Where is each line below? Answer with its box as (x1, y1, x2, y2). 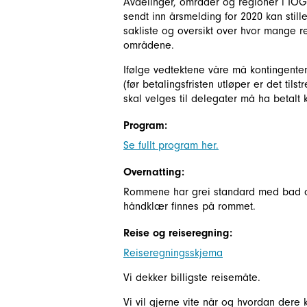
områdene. (123, 39, 177, 51)
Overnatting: (123, 166, 184, 178)
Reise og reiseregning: (123, 227, 232, 239)
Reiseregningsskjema (123, 247, 223, 259)
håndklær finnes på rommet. (123, 200, 256, 212)
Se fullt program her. (123, 139, 219, 151)
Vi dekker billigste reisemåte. (123, 271, 260, 284)
